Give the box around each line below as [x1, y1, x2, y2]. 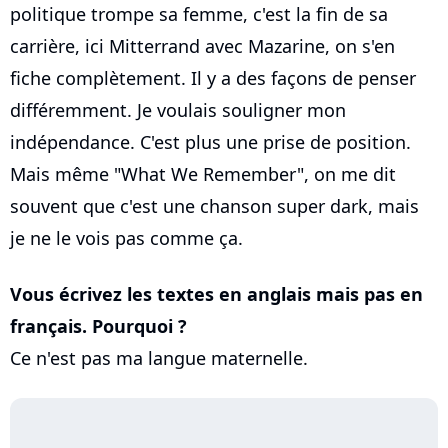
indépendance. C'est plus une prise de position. [10, 130, 411, 155]
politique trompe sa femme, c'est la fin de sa [10, 2, 388, 27]
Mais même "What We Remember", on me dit [10, 162, 396, 187]
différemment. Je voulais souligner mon [10, 98, 346, 123]
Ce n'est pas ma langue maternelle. [10, 346, 308, 371]
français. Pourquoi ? [10, 314, 187, 339]
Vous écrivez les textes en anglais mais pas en [10, 282, 423, 307]
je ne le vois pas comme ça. [10, 226, 243, 251]
